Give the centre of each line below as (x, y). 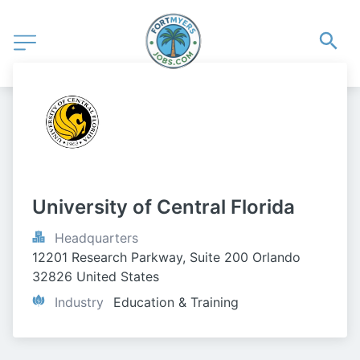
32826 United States (96, 276)
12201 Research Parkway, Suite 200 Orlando (166, 257)
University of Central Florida (164, 207)
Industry (79, 302)
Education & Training (176, 302)
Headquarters (96, 238)
